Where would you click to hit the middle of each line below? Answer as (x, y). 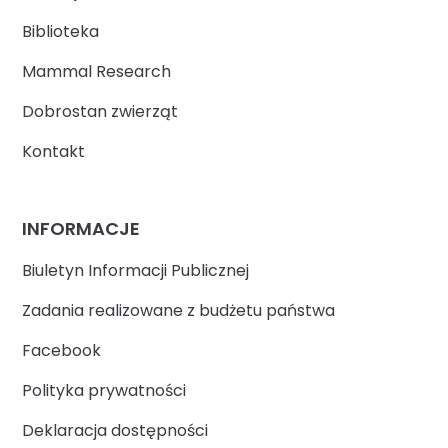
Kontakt (54, 151)
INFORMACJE (81, 229)
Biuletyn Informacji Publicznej (136, 271)
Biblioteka (61, 31)
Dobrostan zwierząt (100, 111)
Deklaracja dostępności (115, 431)
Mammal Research (97, 71)
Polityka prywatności (104, 391)
